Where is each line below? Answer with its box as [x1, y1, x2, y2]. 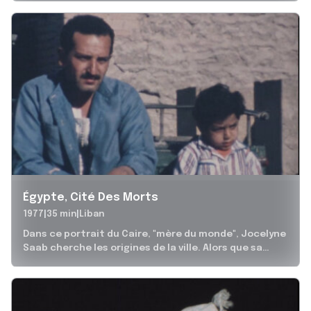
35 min [47, 210, 76, 219]
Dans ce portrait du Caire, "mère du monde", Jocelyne [23, 229, 286, 239]
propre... [23, 257, 65, 267]
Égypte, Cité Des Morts [23, 192, 158, 204]
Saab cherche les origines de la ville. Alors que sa [23, 243, 262, 253]
